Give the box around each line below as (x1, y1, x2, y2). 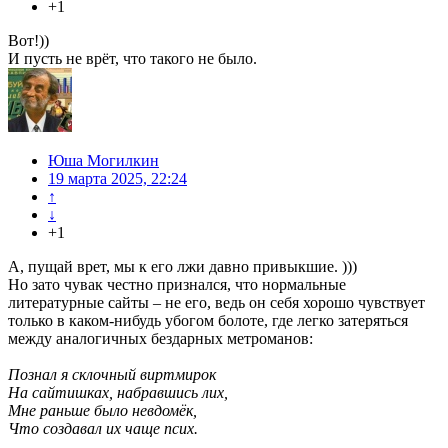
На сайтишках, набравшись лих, (8, 384, 228, 402)
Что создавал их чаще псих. (8, 420, 198, 438)
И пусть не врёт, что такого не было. (8, 50, 257, 68)
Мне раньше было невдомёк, (8, 402, 197, 420)
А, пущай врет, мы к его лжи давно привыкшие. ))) (8, 258, 357, 276)
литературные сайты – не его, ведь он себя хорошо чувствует (8, 294, 425, 312)
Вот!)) (8, 32, 49, 50)
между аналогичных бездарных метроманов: (8, 330, 313, 348)
